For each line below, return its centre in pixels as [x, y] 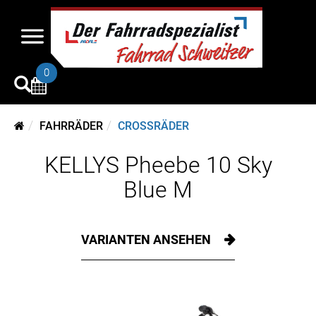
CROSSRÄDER [153, 126]
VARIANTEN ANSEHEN [147, 239]
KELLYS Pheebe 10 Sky [158, 165]
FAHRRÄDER [71, 126]
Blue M [158, 190]
